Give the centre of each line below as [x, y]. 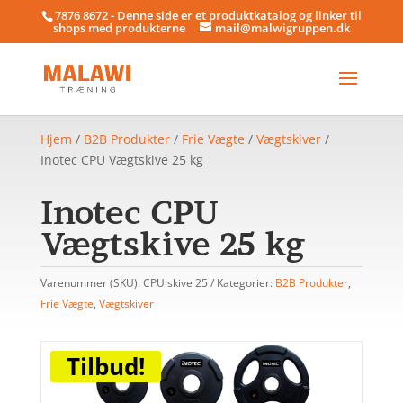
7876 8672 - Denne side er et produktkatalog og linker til [208, 15]
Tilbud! [105, 366]
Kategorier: [246, 283]
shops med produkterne [119, 27]
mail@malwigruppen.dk [282, 27]
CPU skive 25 [175, 283]
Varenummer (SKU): [91, 283]
